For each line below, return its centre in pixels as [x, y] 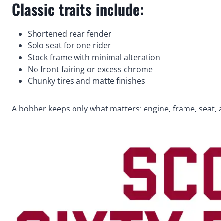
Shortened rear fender [70, 34]
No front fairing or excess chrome [90, 69]
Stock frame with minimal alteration [94, 57]
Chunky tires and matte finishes [86, 81]
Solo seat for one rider [69, 46]
